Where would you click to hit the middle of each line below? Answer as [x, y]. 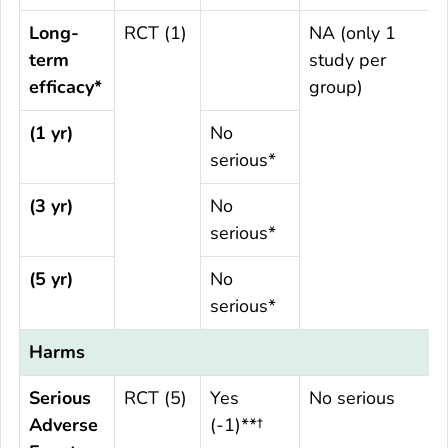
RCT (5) [155, 398]
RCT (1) [155, 33]
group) [336, 87]
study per [347, 60]
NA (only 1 [352, 33]
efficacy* [65, 87]
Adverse [63, 425]
